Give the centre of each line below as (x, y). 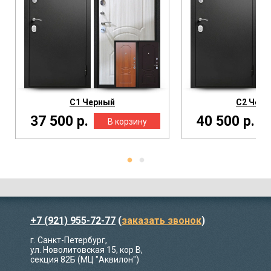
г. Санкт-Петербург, (69, 240)
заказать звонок (162, 221)
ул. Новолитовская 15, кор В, (87, 250)
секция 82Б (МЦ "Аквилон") (85, 260)
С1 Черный (92, 103)
